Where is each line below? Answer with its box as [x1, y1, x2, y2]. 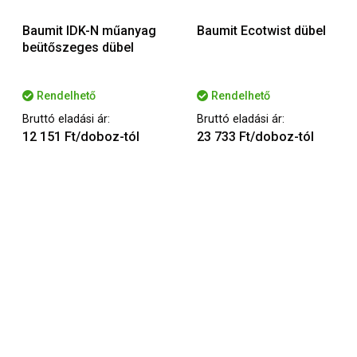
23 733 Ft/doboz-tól [197, 129, 314, 145]
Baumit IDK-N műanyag [22, 23, 156, 39]
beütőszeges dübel [22, 40, 134, 56]
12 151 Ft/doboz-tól [22, 129, 139, 145]
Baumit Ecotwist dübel [197, 23, 326, 39]
